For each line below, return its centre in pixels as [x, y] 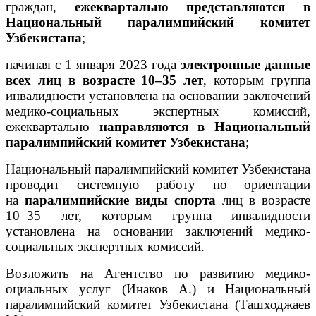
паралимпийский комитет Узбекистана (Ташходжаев [158, 304]
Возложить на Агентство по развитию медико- [158, 273]
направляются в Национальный [205, 126]
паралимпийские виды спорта [120, 200]
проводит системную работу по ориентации [158, 184]
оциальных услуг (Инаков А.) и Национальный [158, 288]
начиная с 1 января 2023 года [93, 64]
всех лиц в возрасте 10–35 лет [105, 80]
